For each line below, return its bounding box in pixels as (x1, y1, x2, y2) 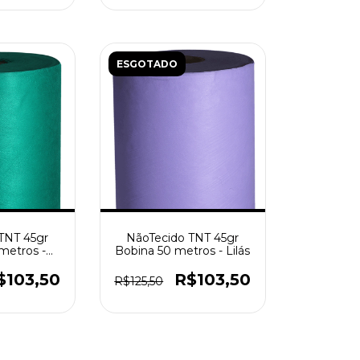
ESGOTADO (116, 58, 178, 70)
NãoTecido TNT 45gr (126, 230, 239, 245)
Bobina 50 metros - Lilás (115, 243, 251, 258)
